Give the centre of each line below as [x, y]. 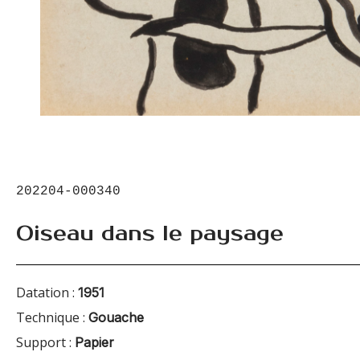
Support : [45, 342]
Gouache [116, 317]
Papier [94, 342]
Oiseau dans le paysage [150, 233]
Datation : [47, 292]
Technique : [52, 317]
